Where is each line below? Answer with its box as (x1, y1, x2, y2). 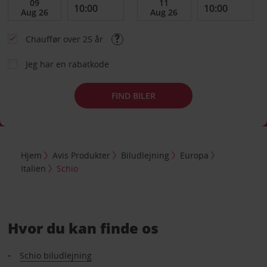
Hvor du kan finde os (7, 218, 159, 238)
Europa (180, 149, 209, 161)
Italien (21, 162, 46, 174)
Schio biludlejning (19, 249, 92, 261)
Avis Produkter (52, 149, 111, 161)
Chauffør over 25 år (25, 33, 105, 45)
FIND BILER (111, 89, 156, 101)
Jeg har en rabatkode (25, 58, 109, 70)
